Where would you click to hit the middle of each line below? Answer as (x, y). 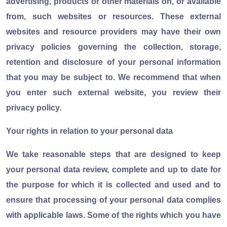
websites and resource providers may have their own (113, 31)
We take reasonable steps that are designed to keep (113, 154)
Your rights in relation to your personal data (89, 131)
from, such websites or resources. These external (113, 16)
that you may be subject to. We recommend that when (113, 77)
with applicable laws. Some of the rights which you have (113, 215)
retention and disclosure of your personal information (113, 62)
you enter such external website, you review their (113, 92)
